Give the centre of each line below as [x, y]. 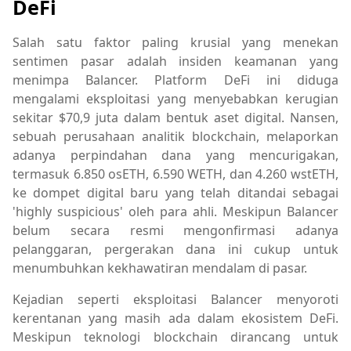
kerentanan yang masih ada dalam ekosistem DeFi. [175, 318]
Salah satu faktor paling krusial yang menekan [175, 43]
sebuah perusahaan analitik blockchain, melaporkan [175, 137]
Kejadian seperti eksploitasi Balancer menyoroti [175, 300]
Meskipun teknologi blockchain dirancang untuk [175, 337]
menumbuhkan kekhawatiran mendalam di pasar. [160, 268]
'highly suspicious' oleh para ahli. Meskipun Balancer [175, 212]
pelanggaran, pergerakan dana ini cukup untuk [175, 250]
